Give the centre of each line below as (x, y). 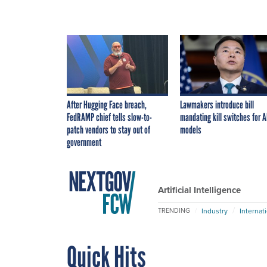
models (191, 130)
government (84, 142)
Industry (215, 211)
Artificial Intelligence (199, 190)
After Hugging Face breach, (107, 105)
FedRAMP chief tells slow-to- (109, 117)
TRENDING (174, 211)
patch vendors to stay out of (108, 130)
